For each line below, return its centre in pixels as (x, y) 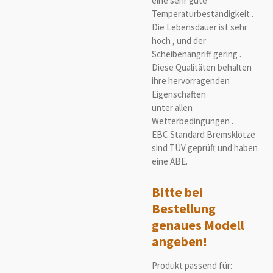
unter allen (172, 108)
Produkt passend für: (192, 266)
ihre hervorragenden (191, 81)
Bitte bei (177, 193)
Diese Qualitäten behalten (202, 68)
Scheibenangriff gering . (197, 54)
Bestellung (184, 209)
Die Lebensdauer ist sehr (200, 27)
